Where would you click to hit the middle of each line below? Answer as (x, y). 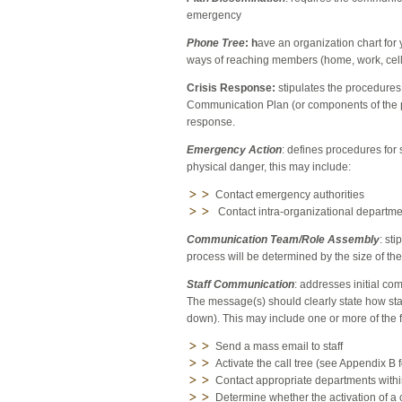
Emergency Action (234, 150)
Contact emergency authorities (290, 195)
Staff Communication (240, 285)
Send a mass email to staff (279, 347)
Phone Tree (216, 44)
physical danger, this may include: (269, 167)
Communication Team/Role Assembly (283, 240)
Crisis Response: (231, 88)
